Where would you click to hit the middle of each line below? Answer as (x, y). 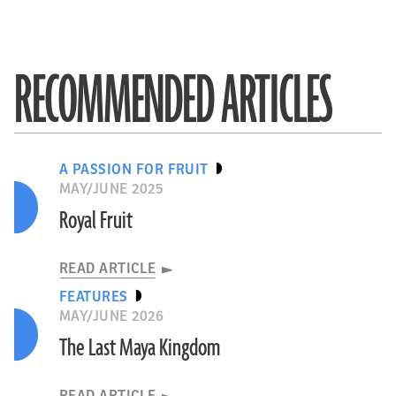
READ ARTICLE (107, 269)
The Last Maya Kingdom (139, 348)
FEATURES (93, 297)
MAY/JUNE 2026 (111, 316)
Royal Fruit (95, 221)
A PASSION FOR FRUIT (133, 170)
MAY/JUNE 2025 (111, 189)
